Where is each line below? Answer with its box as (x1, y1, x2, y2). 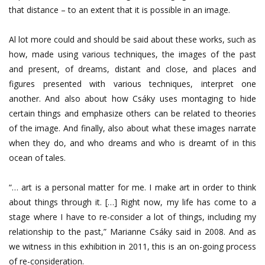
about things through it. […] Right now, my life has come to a (9, 196, 256, 208)
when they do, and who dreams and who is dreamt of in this (9, 137, 256, 148)
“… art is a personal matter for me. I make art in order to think (9, 181, 256, 193)
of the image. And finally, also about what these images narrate (9, 122, 256, 134)
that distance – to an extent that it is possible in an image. (9, 4, 230, 15)
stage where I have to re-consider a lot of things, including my (9, 211, 256, 222)
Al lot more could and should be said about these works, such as (9, 33, 256, 45)
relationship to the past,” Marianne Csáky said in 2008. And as (9, 225, 256, 237)
